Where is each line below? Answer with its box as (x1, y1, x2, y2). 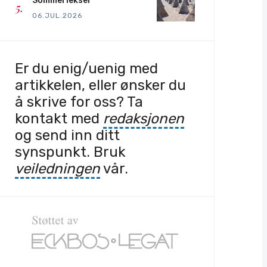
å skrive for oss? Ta (15, 94, 143, 111)
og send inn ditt (15, 127, 120, 144)
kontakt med (15, 110, 103, 128)
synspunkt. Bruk (15, 144, 126, 161)
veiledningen (15, 160, 100, 178)
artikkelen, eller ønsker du (15, 77, 186, 94)
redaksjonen (103, 110, 184, 128)
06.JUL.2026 (32, 11, 82, 20)
